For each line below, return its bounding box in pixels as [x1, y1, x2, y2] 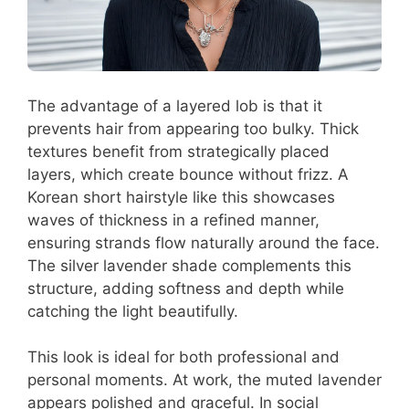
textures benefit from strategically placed [27, 142, 330, 161]
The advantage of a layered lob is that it [27, 96, 322, 115]
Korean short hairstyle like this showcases [27, 187, 335, 206]
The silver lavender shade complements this [27, 256, 351, 275]
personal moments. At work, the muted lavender [27, 371, 382, 390]
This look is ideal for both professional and [27, 348, 340, 367]
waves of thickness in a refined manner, [27, 210, 320, 229]
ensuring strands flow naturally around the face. [27, 233, 380, 252]
